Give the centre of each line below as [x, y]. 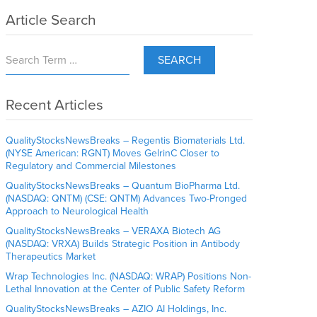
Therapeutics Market [51, 257]
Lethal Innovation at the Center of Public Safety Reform [126, 289]
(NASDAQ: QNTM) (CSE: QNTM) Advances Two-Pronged [127, 199]
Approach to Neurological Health [77, 212]
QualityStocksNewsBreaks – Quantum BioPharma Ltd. [123, 186]
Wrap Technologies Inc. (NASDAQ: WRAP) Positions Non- [129, 277]
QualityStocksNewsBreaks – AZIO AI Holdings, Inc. [116, 309]
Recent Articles [55, 105]
